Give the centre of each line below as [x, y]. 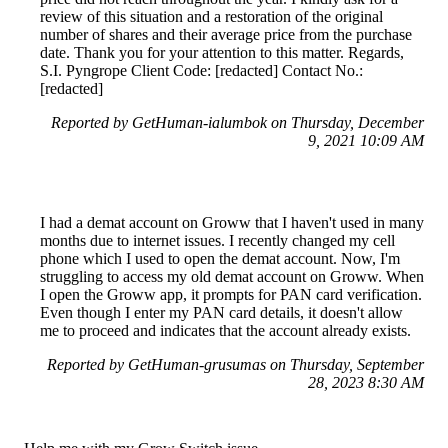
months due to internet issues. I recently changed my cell [217, 240]
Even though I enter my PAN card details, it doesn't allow [221, 312]
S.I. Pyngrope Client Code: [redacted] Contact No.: [201, 70]
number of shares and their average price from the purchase [226, 34]
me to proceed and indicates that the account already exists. [225, 330]
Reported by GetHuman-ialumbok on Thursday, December [237, 122]
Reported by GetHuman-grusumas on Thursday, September [235, 364]
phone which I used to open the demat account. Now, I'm [220, 258]
